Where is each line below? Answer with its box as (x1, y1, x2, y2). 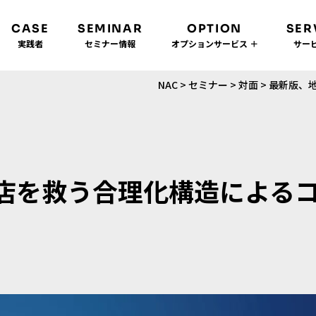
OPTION (187, 21, 242, 36)
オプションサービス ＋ (171, 37, 258, 49)
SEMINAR (78, 21, 143, 36)
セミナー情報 (85, 37, 136, 49)
